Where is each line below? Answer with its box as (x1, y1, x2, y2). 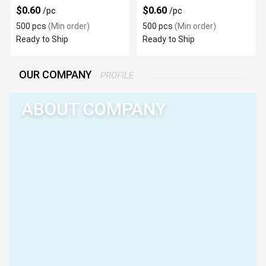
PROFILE (100, 70, 134, 81)
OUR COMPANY (19, 68, 94, 81)
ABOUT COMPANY (21, 99, 166, 119)
